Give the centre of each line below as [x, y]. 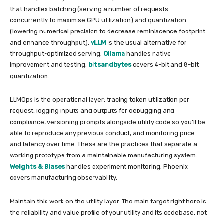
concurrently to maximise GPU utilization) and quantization [98, 20]
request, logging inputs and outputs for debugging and [92, 111]
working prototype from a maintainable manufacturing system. [103, 155]
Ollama [114, 54]
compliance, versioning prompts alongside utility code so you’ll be [108, 122]
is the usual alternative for [146, 42]
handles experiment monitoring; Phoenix [126, 166]
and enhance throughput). [50, 42]
